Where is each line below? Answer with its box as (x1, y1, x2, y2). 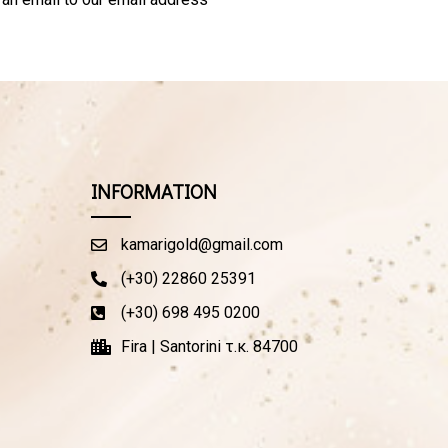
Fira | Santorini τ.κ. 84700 (120, 336, 298, 356)
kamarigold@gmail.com (120, 234, 283, 254)
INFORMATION (90, 177, 217, 204)
